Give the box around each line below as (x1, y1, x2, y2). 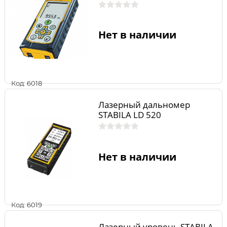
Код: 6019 (11, 201, 42, 209)
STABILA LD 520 (98, 109, 161, 121)
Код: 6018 (11, 79, 42, 87)
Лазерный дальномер (98, 99, 190, 111)
